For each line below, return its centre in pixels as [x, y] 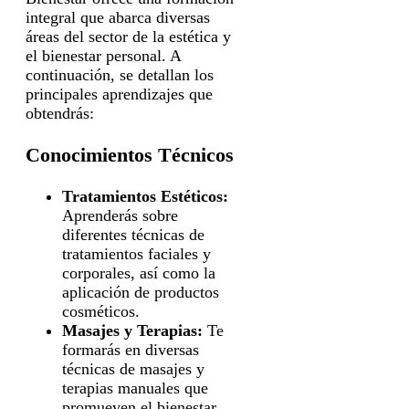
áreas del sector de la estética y [128, 36]
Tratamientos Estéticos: [145, 196]
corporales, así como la [139, 273]
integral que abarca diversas [118, 17]
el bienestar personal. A [103, 55]
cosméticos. [101, 311]
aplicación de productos [141, 292]
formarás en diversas [131, 349]
